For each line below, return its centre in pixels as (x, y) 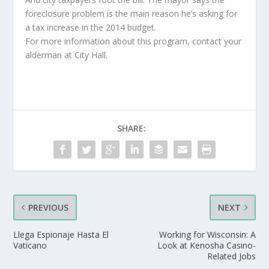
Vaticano (30, 245)
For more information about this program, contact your (134, 41)
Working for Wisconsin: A (207, 234)
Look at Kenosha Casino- (206, 245)
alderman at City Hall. (67, 55)
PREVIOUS (49, 207)
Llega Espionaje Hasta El (61, 234)
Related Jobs (231, 256)
